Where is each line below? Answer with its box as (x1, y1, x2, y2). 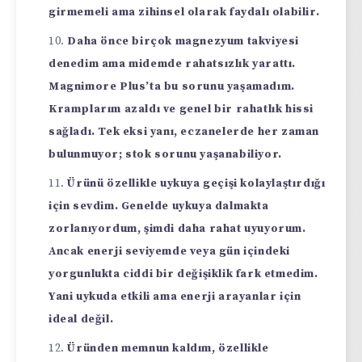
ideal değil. (48, 312, 114, 327)
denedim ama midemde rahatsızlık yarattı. (48, 57, 297, 72)
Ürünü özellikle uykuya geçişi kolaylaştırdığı (67, 176, 326, 192)
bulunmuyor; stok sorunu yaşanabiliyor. (48, 147, 282, 162)
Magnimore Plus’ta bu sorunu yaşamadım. (48, 79, 295, 95)
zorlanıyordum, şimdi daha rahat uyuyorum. (48, 221, 306, 237)
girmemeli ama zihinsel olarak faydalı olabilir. (48, 5, 320, 20)
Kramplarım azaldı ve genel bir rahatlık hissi (48, 102, 314, 117)
